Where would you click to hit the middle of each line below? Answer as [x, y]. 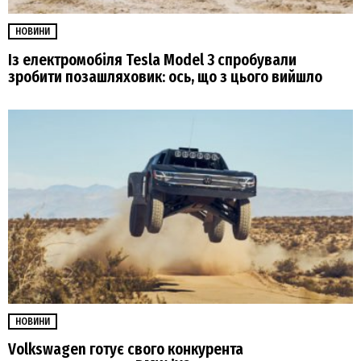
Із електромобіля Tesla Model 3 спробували [152, 60]
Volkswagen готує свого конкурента [126, 349]
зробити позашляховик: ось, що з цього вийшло [165, 77]
